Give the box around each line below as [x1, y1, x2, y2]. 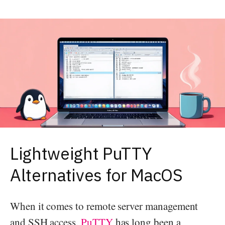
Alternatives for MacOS [10, 163, 183, 186]
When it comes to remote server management [10, 198, 198, 213]
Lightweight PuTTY [10, 142, 152, 164]
